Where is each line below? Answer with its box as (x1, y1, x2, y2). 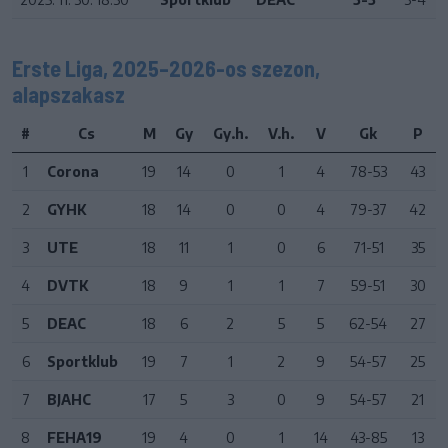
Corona (47, 162, 99, 180)
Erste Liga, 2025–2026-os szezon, (12, 54, 320, 81)
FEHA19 (47, 428, 102, 446)
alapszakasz (12, 80, 125, 107)
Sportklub (47, 352, 118, 370)
